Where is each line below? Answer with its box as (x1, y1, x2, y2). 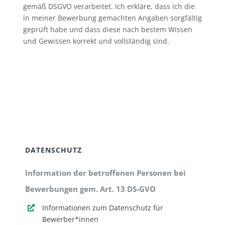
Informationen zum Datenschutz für (42, 203, 163, 213)
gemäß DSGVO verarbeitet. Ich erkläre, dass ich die (23, 2, 195, 12)
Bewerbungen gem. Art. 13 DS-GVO (25, 184, 156, 194)
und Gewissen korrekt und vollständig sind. (23, 36, 169, 46)
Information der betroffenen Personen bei (25, 168, 186, 178)
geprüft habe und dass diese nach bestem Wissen (23, 25, 192, 35)
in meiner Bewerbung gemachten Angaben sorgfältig (23, 13, 202, 23)
